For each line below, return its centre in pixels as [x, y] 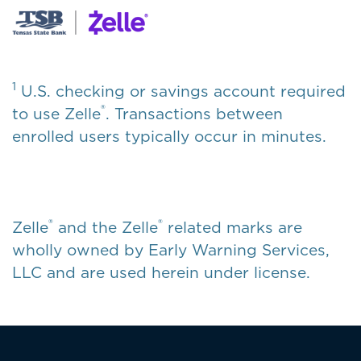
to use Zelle [56, 114]
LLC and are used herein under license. [161, 273]
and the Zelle [106, 228]
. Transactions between [194, 114]
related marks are [232, 228]
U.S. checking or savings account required [181, 91]
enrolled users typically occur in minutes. [169, 136]
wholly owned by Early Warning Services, [171, 251]
